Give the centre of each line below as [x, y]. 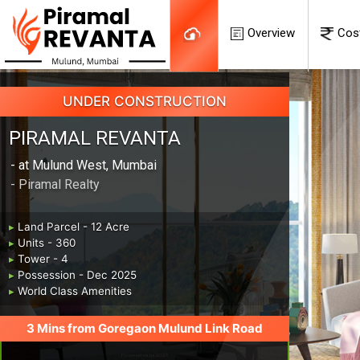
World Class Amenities [74, 290]
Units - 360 [46, 242]
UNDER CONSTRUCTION [145, 101]
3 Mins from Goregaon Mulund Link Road [145, 329]
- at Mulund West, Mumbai [84, 166]
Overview [272, 33]
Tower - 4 [43, 258]
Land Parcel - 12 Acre [73, 226]
